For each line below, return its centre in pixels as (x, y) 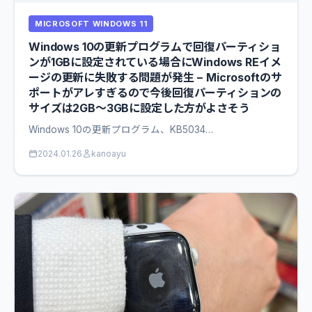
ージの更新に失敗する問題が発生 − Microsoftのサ (155, 77)
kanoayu (109, 153)
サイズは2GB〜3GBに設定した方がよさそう (139, 108)
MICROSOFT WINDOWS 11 (91, 23)
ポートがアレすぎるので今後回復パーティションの (155, 92)
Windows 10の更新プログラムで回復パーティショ (155, 46)
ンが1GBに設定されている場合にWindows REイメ (155, 62)
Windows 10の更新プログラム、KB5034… (121, 129)
